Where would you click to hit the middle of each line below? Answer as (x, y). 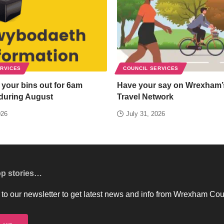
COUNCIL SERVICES (151, 68)
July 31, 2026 (145, 113)
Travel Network (145, 96)
